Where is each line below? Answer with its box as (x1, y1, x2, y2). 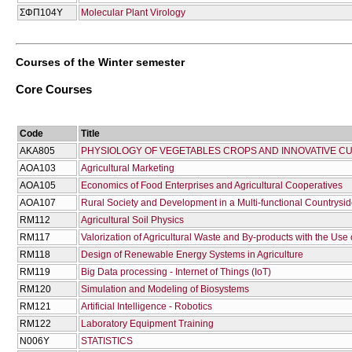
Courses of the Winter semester (16, 55, 185, 68)
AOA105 (20, 179, 56, 191)
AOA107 (20, 196, 56, 208)
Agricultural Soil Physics (81, 214, 184, 225)
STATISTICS (81, 335, 133, 346)
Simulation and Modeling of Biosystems (81, 283, 249, 295)
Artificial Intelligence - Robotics (81, 300, 212, 312)
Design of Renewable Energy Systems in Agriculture (81, 248, 303, 260)
